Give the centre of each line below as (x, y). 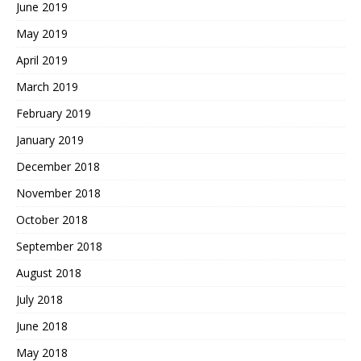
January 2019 (50, 140)
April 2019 (42, 60)
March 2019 (47, 87)
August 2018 (49, 273)
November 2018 (58, 193)
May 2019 (42, 34)
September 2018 (59, 247)
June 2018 (42, 326)
